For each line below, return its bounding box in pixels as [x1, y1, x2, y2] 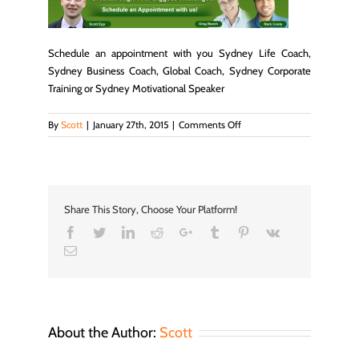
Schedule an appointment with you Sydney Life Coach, [48, 46, 311, 59]
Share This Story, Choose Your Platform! [64, 202, 237, 216]
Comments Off [179, 118, 241, 131]
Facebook [76, 224, 126, 238]
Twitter [105, 224, 141, 238]
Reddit [163, 224, 196, 238]
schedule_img [240, 131, 298, 144]
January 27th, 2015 [93, 118, 168, 131]
